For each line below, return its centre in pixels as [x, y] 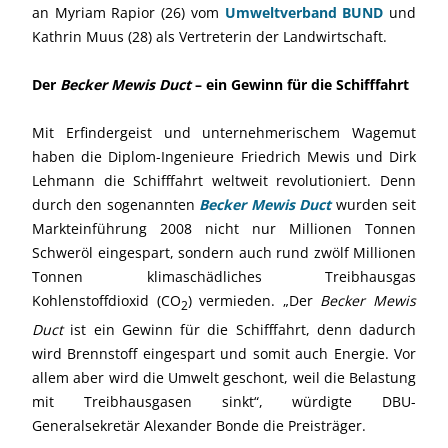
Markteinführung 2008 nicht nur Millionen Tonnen [224, 228]
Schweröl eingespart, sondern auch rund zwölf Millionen [224, 252]
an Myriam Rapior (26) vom [128, 12]
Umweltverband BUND [304, 12]
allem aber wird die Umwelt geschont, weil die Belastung [224, 377]
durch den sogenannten [116, 204]
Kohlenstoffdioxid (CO [106, 300]
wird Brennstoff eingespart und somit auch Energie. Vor [224, 353]
